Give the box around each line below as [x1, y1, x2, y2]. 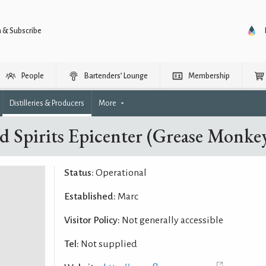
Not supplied [78, 239, 137, 249]
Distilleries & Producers [9, 99, 84, 107]
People [21, 72, 44, 80]
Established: [64, 191, 116, 202]
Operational [93, 167, 147, 178]
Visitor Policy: [64, 215, 120, 226]
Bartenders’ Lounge [84, 72, 148, 80]
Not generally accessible [119, 215, 223, 226]
